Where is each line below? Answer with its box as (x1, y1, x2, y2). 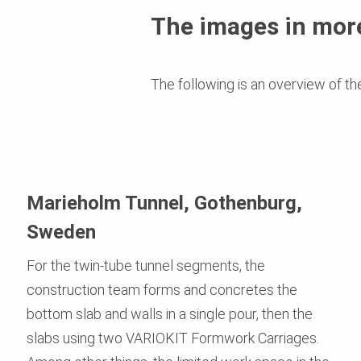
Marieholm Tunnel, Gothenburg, (27, 191, 302, 214)
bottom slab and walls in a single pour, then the (27, 305, 313, 322)
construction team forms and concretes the (27, 280, 297, 298)
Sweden (27, 220, 96, 243)
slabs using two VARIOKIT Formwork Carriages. (27, 329, 319, 346)
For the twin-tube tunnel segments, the (27, 256, 265, 274)
